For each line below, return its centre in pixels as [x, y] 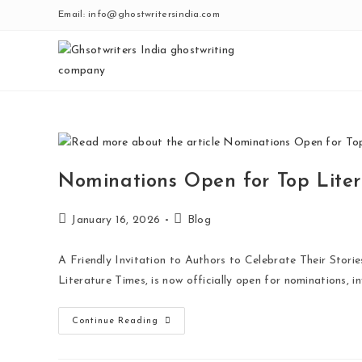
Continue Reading [115, 321]
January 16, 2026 [116, 220]
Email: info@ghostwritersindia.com [139, 15]
